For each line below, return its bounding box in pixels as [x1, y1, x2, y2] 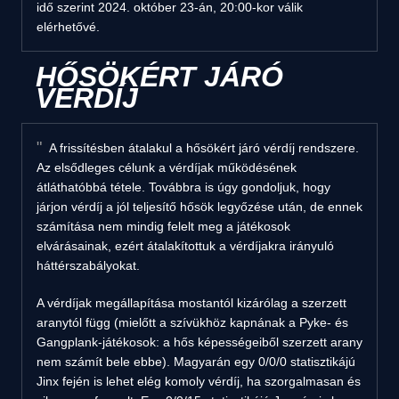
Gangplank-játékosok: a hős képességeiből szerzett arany [37, 334, 362, 349]
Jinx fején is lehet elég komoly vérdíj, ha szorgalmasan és [37, 373, 361, 388]
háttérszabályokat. [37, 257, 140, 273]
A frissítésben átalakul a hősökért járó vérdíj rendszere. [46, 140, 359, 155]
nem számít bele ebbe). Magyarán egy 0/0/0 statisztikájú [37, 354, 355, 369]
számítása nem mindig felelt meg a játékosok [37, 218, 290, 233]
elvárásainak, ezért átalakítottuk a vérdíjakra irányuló [37, 238, 334, 253]
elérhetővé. [37, 19, 100, 34]
